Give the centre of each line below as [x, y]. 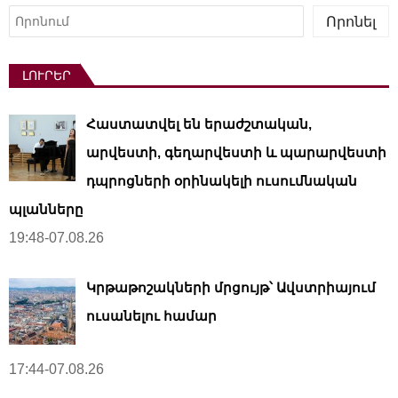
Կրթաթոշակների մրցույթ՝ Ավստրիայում [231, 288]
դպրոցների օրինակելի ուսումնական [222, 181]
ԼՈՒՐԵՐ [47, 76]
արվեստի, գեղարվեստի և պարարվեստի [236, 153]
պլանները [46, 210]
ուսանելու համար [151, 316]
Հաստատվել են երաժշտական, [199, 124]
